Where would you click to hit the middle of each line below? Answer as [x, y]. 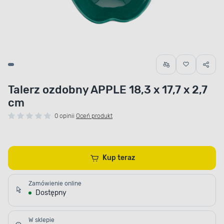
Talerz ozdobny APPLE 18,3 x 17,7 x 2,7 [108, 90]
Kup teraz [126, 158]
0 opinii [64, 116]
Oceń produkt [94, 116]
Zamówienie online [55, 184]
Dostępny [51, 193]
